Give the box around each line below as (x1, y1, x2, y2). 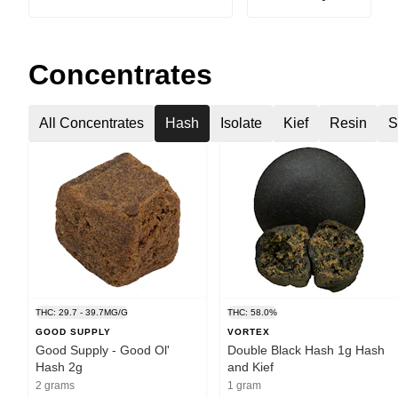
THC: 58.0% (227, 306, 277, 317)
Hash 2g (36, 359, 83, 374)
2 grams (36, 378, 75, 392)
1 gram (227, 378, 261, 392)
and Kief (227, 359, 274, 374)
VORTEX (227, 326, 270, 337)
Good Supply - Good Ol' (36, 342, 170, 357)
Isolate (220, 115, 262, 131)
